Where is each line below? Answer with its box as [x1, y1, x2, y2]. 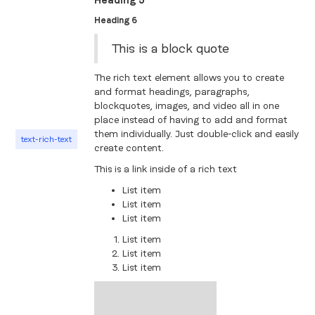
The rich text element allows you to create [94, 72, 285, 83]
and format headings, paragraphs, [94, 86, 250, 97]
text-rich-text [21, 134, 72, 144]
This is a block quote [112, 41, 230, 56]
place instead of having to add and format [94, 114, 288, 125]
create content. [94, 142, 165, 153]
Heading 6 [94, 15, 138, 25]
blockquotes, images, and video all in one [94, 100, 280, 111]
